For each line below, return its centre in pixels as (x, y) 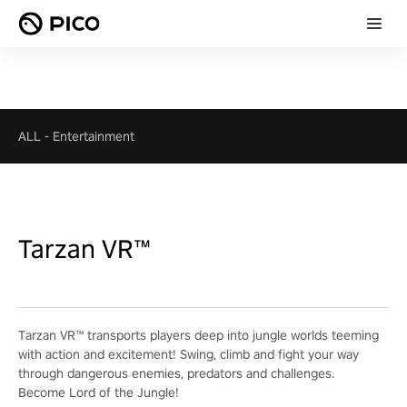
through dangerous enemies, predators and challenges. (176, 373)
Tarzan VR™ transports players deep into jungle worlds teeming (199, 335)
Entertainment (94, 136)
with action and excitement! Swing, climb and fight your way (189, 354)
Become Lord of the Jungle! (99, 392)
